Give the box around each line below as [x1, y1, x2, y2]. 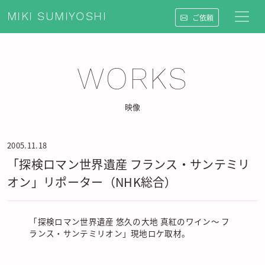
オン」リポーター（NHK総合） [7, 173, 177, 190]
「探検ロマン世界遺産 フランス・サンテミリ [7, 156, 250, 173]
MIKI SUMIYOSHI [7, 9, 107, 24]
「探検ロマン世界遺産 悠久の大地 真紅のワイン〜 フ [29, 215, 230, 227]
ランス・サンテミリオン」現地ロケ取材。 [29, 227, 190, 239]
